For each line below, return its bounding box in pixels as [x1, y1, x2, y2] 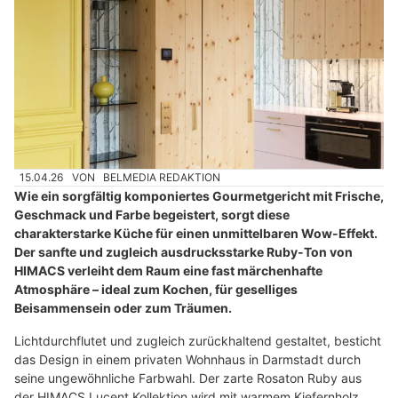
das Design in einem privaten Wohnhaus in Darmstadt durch [14, 352, 361, 368]
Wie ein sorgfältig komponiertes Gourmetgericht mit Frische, [14, 188, 384, 204]
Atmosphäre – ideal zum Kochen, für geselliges [14, 282, 298, 298]
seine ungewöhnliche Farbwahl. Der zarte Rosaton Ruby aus [14, 370, 362, 386]
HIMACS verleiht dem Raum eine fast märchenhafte [14, 263, 322, 279]
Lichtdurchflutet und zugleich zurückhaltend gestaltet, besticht [14, 333, 381, 349]
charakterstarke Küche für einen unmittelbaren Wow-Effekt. [14, 226, 378, 242]
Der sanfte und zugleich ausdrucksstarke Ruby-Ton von [14, 244, 353, 260]
